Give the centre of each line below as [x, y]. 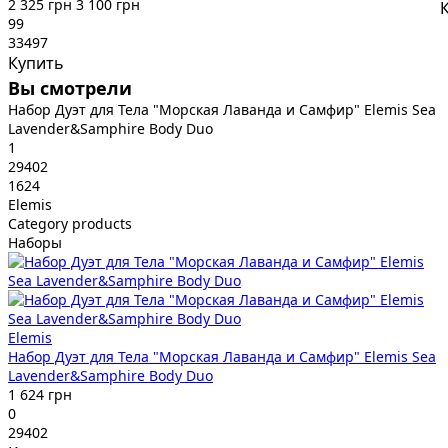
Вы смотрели [70, 88]
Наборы [35, 243]
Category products [70, 224]
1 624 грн [40, 395]
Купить [36, 63]
